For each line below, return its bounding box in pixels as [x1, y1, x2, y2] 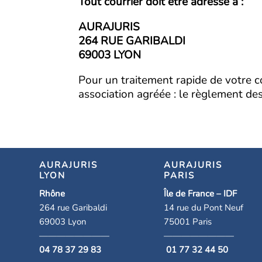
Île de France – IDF [163, 188, 237, 200]
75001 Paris [163, 216, 212, 228]
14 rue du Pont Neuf [163, 202, 243, 214]
